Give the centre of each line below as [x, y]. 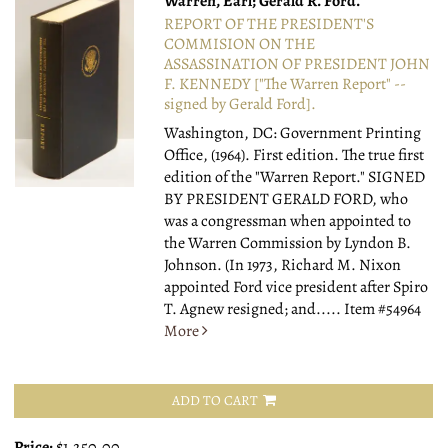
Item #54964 [383, 309]
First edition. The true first [339, 155]
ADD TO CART [214, 401]
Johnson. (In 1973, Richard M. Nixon [283, 265]
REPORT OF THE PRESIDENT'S [269, 24]
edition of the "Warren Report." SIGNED [295, 177]
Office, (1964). [209, 155]
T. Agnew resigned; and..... [254, 309]
